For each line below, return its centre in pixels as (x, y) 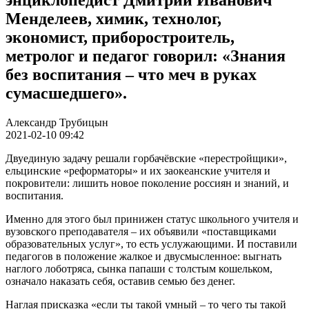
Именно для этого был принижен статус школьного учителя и (152, 219)
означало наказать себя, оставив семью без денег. (120, 281)
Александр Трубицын (57, 122)
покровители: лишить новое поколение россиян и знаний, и (147, 183)
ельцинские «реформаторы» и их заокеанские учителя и (138, 170)
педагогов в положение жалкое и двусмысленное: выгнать (143, 256)
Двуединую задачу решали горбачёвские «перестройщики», (146, 158)
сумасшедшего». (66, 93)
